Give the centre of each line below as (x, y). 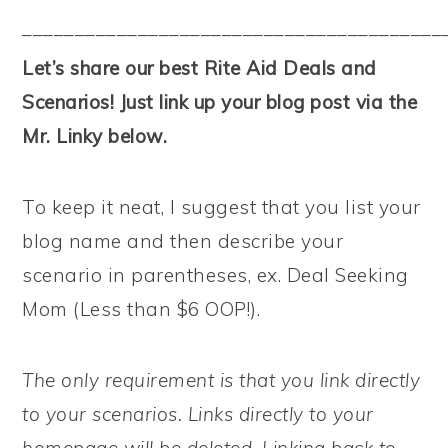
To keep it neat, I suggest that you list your (221, 207)
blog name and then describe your (183, 241)
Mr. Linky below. (95, 136)
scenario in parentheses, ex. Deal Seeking (215, 275)
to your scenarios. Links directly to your (198, 414)
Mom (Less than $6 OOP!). (141, 309)
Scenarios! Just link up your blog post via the (220, 102)
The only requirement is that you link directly (221, 380)
